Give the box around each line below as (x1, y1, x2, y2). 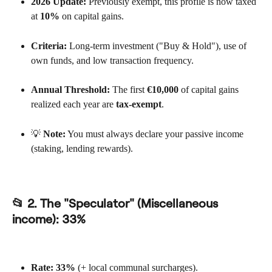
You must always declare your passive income (66, 128, 246, 139)
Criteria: (31, 40, 67, 51)
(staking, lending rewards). (31, 143, 133, 154)
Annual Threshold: (31, 84, 110, 95)
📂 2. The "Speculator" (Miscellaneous (12, 195, 221, 211)
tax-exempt (116, 99, 161, 110)
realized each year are (31, 99, 116, 110)
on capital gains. (59, 11, 124, 22)
